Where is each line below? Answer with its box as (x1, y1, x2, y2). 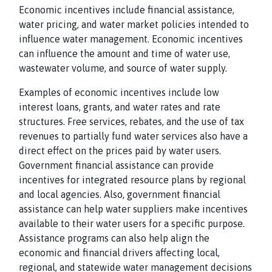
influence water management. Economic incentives (19, 33, 243, 44)
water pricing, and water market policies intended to (19, 19, 249, 30)
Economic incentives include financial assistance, (19, 4, 234, 15)
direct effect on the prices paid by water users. (19, 145, 221, 156)
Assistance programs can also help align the (19, 233, 209, 243)
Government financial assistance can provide (19, 160, 214, 171)
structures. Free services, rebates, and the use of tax (19, 116, 244, 127)
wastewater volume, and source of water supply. (19, 63, 227, 73)
